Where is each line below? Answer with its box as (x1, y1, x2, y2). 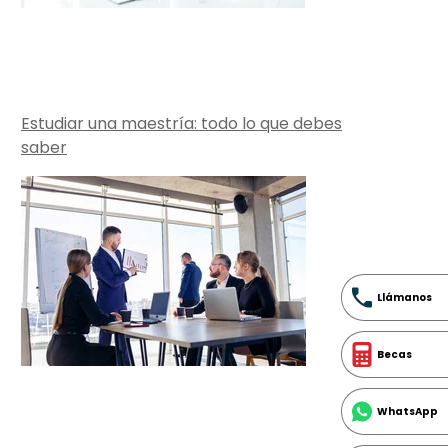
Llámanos (377, 290, 432, 305)
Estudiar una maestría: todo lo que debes (21, 112, 342, 135)
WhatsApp (377, 404, 438, 419)
